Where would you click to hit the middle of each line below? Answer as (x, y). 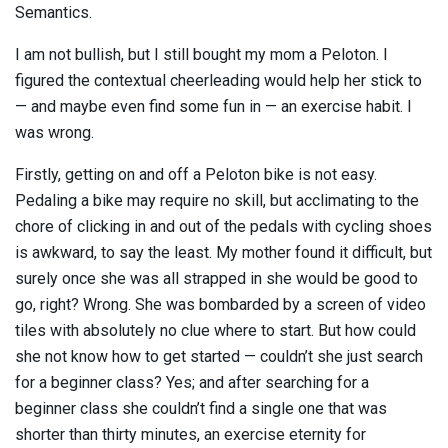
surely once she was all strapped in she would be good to (216, 278)
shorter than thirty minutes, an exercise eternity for (190, 434)
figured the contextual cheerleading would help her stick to (218, 80)
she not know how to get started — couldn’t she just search (219, 356)
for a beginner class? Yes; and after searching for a (192, 382)
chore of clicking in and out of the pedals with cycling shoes (223, 226)
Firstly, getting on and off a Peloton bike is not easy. (196, 174)
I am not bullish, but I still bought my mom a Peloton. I (201, 54)
